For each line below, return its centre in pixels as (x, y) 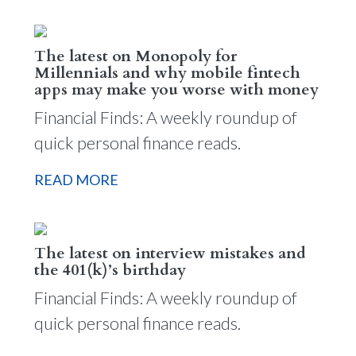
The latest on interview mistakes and (170, 253)
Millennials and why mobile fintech (167, 72)
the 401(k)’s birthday (110, 270)
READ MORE (76, 180)
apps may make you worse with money (176, 89)
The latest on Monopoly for (135, 56)
